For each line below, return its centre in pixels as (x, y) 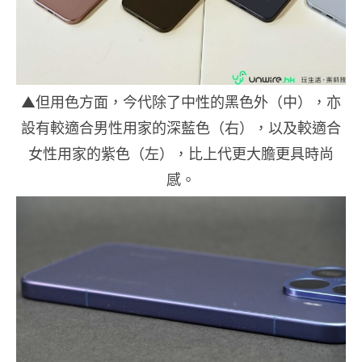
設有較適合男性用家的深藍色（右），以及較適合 (181, 127)
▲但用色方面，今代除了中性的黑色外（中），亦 (181, 101)
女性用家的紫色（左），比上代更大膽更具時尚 (181, 153)
